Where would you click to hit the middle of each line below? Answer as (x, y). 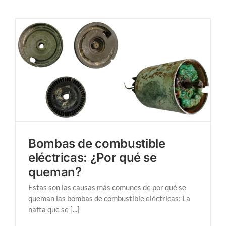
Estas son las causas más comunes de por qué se (107, 187)
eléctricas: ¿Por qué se (93, 157)
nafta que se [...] (54, 209)
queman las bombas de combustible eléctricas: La (109, 198)
